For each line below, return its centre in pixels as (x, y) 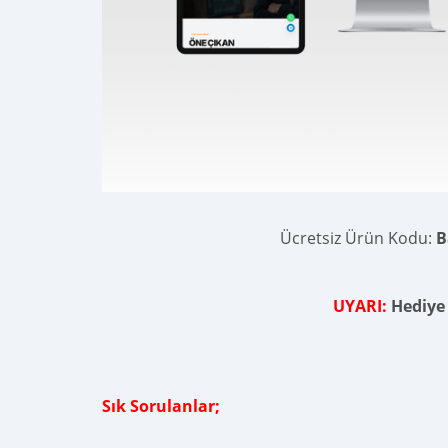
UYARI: (359, 305)
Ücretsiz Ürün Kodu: (357, 237)
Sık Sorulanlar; (161, 405)
